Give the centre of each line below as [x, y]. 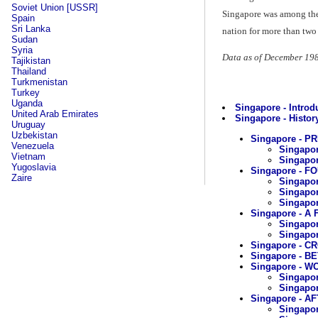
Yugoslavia [34, 167]
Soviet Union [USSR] [55, 7]
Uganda [27, 103]
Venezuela [33, 146]
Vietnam [28, 157]
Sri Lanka [31, 29]
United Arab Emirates [55, 114]
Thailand [29, 71]
